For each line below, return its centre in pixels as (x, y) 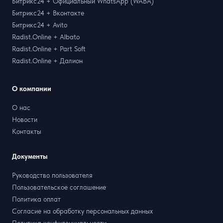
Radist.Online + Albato (46, 37)
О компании (32, 88)
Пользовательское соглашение (59, 187)
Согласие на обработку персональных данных (82, 211)
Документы (30, 156)
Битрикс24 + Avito (40, 25)
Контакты (27, 131)
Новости (25, 119)
